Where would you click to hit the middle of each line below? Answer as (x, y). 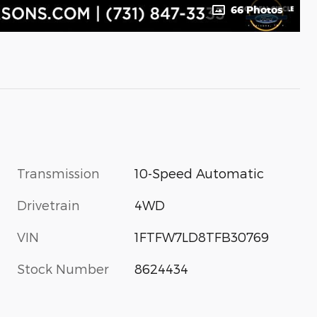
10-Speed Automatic (200, 173)
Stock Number (63, 268)
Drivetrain (48, 204)
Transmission (58, 173)
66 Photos (257, 9)
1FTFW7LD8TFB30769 (202, 236)
